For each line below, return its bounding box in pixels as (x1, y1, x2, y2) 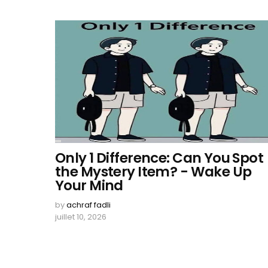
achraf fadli (66, 199, 111, 211)
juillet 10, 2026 (55, 211, 106, 223)
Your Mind (55, 176, 123, 195)
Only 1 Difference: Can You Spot (55, 148, 264, 167)
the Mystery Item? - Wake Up (55, 162, 252, 181)
